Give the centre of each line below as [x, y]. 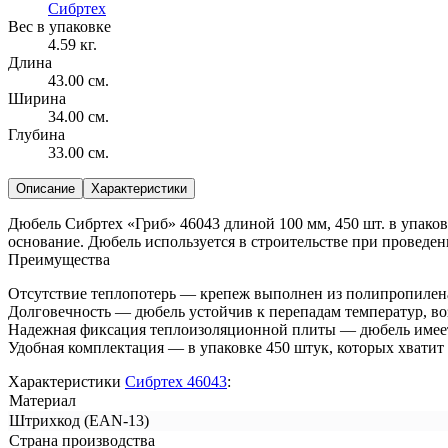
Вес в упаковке [59, 26]
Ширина [37, 98]
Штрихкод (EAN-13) [79, 420]
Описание [45, 188]
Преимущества [59, 259]
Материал [42, 400]
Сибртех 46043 [176, 381]
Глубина [36, 134]
